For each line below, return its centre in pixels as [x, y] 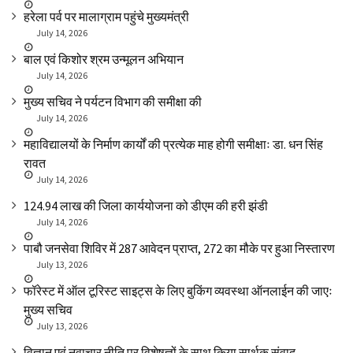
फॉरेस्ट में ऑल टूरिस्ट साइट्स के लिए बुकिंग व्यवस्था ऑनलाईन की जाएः [178, 291]
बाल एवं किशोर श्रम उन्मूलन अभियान [104, 59]
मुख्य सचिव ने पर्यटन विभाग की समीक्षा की [113, 102]
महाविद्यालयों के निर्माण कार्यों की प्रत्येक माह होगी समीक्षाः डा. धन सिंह [173, 145]
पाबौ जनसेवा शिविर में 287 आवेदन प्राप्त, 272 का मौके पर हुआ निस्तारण [179, 249]
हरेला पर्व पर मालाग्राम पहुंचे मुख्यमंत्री [106, 17]
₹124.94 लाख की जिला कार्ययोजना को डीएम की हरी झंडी [146, 206]
